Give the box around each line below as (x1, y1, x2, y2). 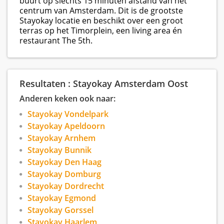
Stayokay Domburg (27, 168, 101, 180)
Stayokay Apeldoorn (27, 120, 105, 132)
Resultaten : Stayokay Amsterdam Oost (19, 77, 188, 90)
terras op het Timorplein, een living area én (19, 25, 182, 36)
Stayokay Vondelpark (27, 108, 108, 120)
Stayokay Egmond (27, 192, 96, 204)
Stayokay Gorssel (27, 204, 93, 216)
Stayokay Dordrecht (27, 180, 104, 192)
